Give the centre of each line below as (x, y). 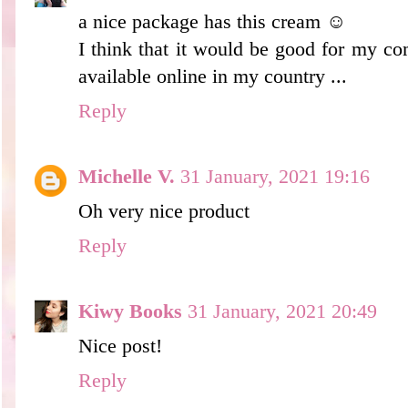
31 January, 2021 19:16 (275, 176)
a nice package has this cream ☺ (212, 21)
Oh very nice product (164, 211)
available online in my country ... (213, 76)
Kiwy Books (130, 311)
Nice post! (120, 346)
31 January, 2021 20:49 (282, 311)
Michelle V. (127, 176)
